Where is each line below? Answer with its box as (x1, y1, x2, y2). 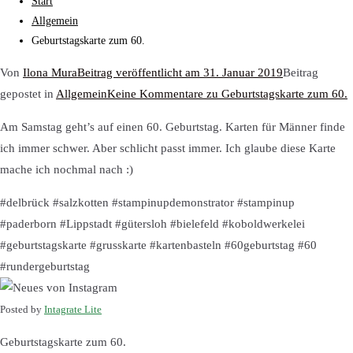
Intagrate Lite (44, 304, 102, 315)
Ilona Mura (23, 66, 77, 79)
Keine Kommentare (107, 87, 203, 100)
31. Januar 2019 (203, 66, 283, 79)
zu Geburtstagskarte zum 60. (203, 87, 347, 100)
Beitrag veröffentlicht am (77, 66, 203, 79)
